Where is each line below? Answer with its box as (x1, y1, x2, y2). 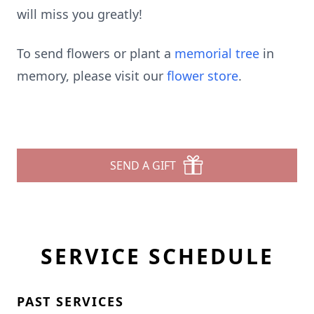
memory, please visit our (17, 67, 167, 84)
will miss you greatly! (17, 6, 142, 22)
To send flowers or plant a (17, 45, 175, 62)
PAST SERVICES (17, 293, 124, 310)
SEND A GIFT (110, 158, 176, 173)
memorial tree (175, 45, 259, 62)
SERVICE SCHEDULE (40, 242, 274, 271)
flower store (167, 67, 238, 84)
